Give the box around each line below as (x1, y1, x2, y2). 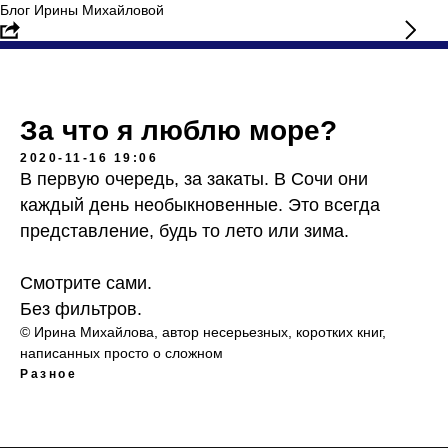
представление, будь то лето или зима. (20, 221, 349, 241)
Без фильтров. (20, 299, 142, 319)
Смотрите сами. (20, 273, 152, 293)
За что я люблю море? (20, 115, 337, 146)
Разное (20, 367, 77, 381)
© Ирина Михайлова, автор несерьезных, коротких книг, (20, 324, 386, 340)
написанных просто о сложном (20, 345, 223, 361)
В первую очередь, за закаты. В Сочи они (20, 169, 368, 189)
